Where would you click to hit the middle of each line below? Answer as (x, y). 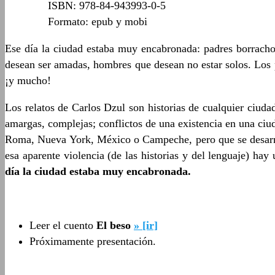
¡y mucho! (28, 81)
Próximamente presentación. (93, 242)
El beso (114, 226)
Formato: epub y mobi (98, 22)
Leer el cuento (63, 226)
